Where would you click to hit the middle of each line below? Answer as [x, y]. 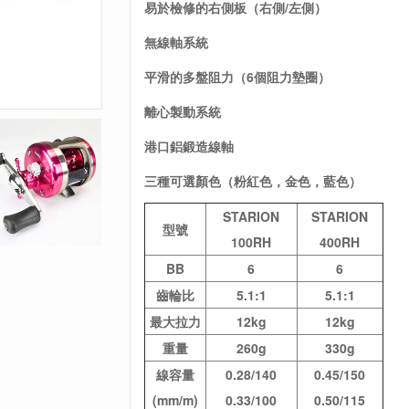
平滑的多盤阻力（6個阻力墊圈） [237, 77]
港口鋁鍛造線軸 [189, 146]
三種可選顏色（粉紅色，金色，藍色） [252, 181]
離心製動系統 [182, 111]
